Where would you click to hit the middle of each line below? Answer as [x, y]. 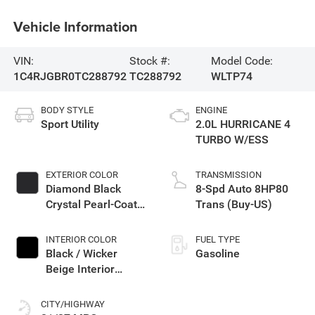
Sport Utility [70, 124]
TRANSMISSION [229, 175]
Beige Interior [80, 269]
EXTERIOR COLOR [82, 175]
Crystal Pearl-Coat [91, 205]
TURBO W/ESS [232, 140]
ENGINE [211, 110]
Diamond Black [83, 189]
